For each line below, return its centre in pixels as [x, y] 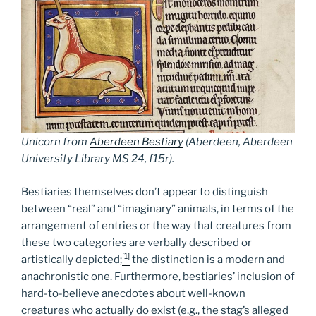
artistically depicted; [72, 259]
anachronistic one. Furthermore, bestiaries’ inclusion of [158, 276]
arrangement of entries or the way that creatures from [156, 225]
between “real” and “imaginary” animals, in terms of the [158, 208]
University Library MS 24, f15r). [98, 159]
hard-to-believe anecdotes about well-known [133, 293]
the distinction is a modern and [207, 259]
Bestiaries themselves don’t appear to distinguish [145, 192]
